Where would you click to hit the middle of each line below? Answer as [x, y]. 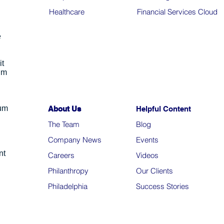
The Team [64, 124]
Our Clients [154, 171]
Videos [147, 155]
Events [147, 140]
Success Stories [162, 186]
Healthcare [67, 12]
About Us [64, 109]
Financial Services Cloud [177, 12]
